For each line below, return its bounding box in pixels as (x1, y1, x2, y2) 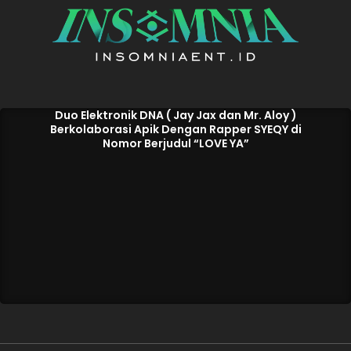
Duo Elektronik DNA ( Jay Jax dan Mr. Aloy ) (54, 107, 297, 124)
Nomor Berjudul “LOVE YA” (102, 136, 249, 152)
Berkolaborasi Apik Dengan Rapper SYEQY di (49, 121, 302, 138)
